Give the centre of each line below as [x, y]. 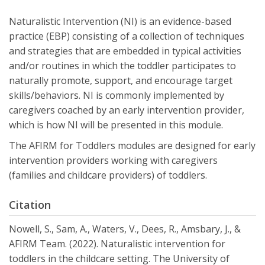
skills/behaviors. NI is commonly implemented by [117, 96]
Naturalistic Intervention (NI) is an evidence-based [120, 22]
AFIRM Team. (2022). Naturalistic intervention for [117, 244]
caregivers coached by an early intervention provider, [127, 110]
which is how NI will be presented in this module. [116, 125]
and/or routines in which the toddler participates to [122, 66]
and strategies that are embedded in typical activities [125, 51]
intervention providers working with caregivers [113, 161]
